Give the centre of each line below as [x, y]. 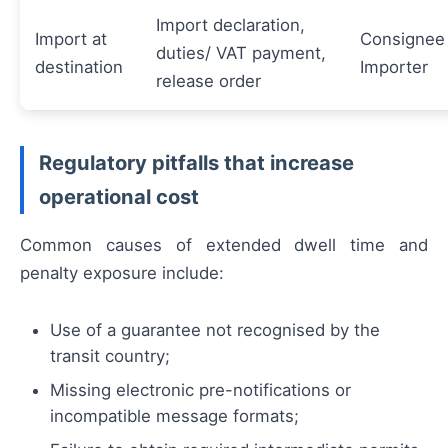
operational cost [119, 197]
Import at [71, 39]
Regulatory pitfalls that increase [196, 163]
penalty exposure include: [122, 273]
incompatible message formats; [174, 416]
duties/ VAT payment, [241, 53]
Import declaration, [230, 25]
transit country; [110, 356]
